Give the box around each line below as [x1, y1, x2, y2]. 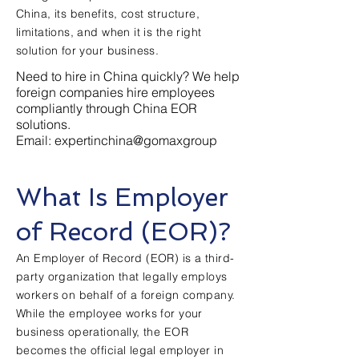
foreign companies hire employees [16, 84, 215, 100]
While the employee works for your [16, 306, 203, 321]
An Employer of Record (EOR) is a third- [16, 251, 235, 265]
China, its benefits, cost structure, [16, 6, 200, 21]
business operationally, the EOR [16, 325, 189, 339]
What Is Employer [16, 183, 228, 212]
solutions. [16, 116, 71, 132]
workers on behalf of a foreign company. [16, 288, 236, 302]
